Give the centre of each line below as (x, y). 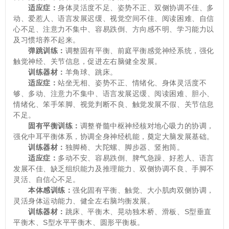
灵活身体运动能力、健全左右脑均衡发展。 (84, 201)
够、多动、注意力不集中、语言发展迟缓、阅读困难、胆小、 (114, 94)
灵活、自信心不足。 (47, 180)
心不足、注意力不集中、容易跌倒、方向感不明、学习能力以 (114, 29)
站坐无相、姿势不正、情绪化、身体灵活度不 (132, 83)
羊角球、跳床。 (91, 72)
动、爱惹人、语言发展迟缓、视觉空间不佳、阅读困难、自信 (114, 19)
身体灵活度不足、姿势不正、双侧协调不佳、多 (136, 8)
